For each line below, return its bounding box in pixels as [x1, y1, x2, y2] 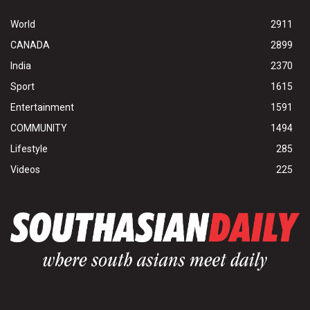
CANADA [10, 39, 50, 51]
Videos [10, 163, 40, 175]
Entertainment [10, 101, 74, 113]
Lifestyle [10, 143, 48, 154]
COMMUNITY [10, 122, 67, 134]
